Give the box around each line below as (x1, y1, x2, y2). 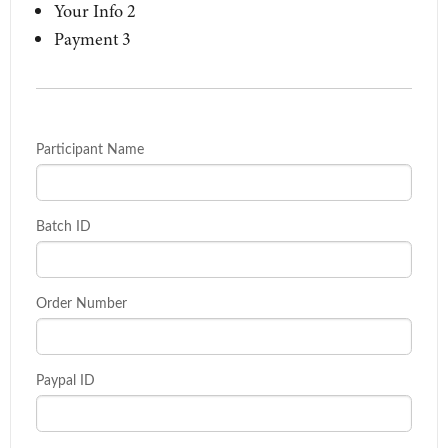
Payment (53, 27, 118, 51)
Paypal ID (36, 370, 95, 389)
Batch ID (36, 216, 91, 235)
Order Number (36, 293, 127, 312)
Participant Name (36, 139, 144, 158)
